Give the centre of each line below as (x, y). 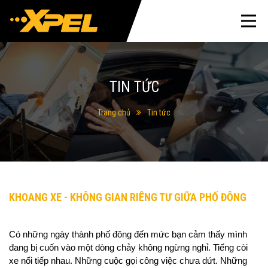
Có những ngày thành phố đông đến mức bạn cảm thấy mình (128, 234)
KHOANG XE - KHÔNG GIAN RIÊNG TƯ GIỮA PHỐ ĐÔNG (128, 197)
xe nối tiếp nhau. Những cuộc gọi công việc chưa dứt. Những (128, 261)
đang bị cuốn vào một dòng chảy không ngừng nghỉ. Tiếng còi (128, 248)
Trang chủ (114, 112)
